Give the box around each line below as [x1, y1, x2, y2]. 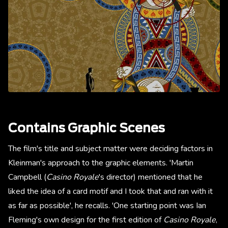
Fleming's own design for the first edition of [8, 214, 161, 226]
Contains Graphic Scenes [8, 123, 165, 135]
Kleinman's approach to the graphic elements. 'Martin [8, 157, 193, 169]
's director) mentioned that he [99, 172, 203, 183]
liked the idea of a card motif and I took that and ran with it [8, 186, 213, 197]
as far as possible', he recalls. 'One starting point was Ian [8, 200, 206, 212]
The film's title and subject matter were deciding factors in [8, 143, 213, 155]
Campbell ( [8, 172, 46, 183]
